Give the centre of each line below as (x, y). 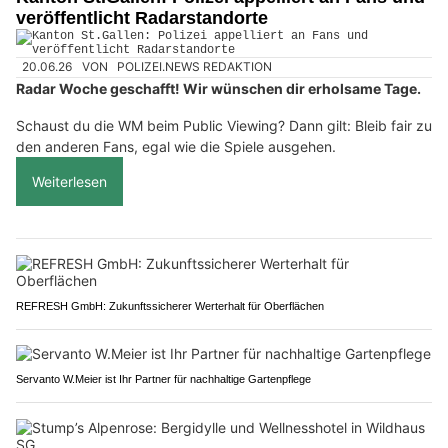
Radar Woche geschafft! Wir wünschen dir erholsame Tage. (218, 88)
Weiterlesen (69, 181)
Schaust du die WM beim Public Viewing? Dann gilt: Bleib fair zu (224, 125)
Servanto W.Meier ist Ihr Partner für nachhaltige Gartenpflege (163, 378)
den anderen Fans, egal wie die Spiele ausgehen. (176, 146)
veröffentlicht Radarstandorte (142, 18)
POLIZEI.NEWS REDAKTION (195, 67)
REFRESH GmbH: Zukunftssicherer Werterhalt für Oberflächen (170, 305)
